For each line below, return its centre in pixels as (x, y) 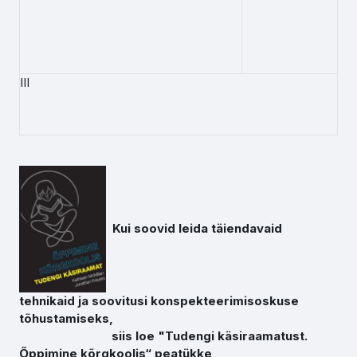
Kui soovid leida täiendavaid (194, 228)
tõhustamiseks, (66, 318)
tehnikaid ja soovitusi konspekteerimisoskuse (159, 301)
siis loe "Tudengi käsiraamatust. (163, 336)
